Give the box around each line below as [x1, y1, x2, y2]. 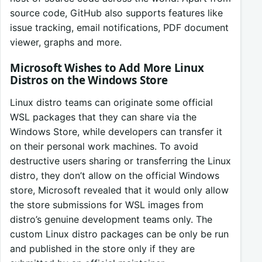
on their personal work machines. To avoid [10, 140, 198, 152]
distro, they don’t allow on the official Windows [10, 169, 219, 181]
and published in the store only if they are [10, 242, 195, 254]
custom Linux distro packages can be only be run [10, 227, 229, 240]
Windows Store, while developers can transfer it [10, 125, 222, 137]
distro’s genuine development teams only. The [10, 213, 212, 225]
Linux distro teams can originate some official [10, 96, 213, 108]
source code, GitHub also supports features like [10, 7, 223, 19]
